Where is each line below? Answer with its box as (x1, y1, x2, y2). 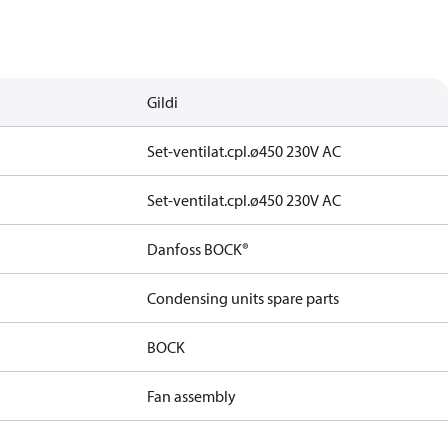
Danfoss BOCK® (147, 239, 250, 259)
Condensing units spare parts (147, 288, 340, 308)
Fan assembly (147, 386, 237, 406)
